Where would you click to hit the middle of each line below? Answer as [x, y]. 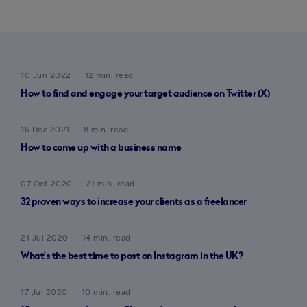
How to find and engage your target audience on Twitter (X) [145, 94]
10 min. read [106, 292]
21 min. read [110, 184]
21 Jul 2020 [45, 238]
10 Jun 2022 [46, 75]
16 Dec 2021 [45, 130]
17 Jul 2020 [44, 292]
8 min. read [106, 130]
